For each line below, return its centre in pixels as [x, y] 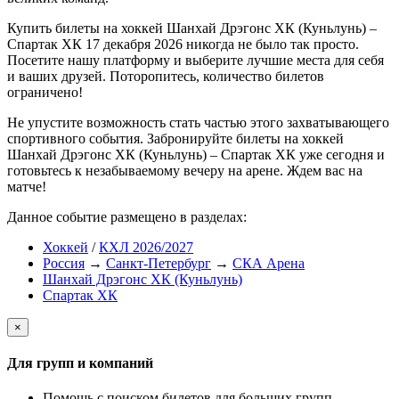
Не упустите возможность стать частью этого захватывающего [198, 122]
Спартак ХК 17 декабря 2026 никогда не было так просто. [183, 44]
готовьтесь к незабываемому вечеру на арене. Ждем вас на [185, 170]
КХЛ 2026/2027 [146, 247]
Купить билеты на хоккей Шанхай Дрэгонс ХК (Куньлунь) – [192, 28]
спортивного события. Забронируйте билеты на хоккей [175, 138]
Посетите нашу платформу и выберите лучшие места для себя [195, 60]
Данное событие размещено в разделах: [127, 216]
